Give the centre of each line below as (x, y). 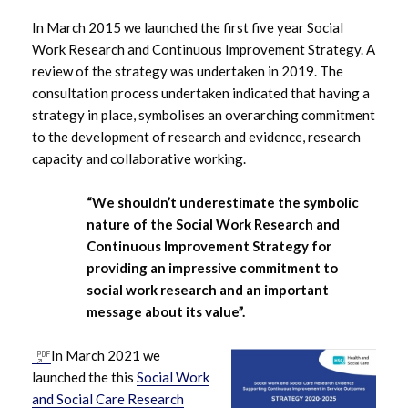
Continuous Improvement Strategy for (209, 246)
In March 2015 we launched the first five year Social (188, 28)
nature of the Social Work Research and (213, 224)
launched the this (84, 377)
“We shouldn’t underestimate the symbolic (223, 203)
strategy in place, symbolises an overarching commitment (204, 115)
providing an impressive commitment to (212, 268)
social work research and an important (208, 290)
